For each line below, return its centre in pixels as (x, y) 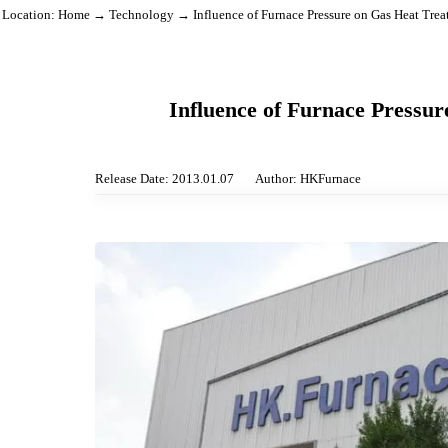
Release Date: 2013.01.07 (177, 225)
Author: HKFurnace (331, 225)
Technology (152, 49)
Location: (32, 49)
